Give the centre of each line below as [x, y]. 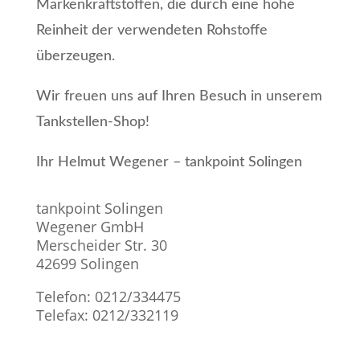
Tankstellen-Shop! [92, 122]
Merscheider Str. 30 [101, 245]
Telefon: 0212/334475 [108, 296]
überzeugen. [77, 56]
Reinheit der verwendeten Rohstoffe [151, 30]
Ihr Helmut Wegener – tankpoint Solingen [169, 162]
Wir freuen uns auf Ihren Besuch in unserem [179, 96]
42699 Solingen [87, 263]
